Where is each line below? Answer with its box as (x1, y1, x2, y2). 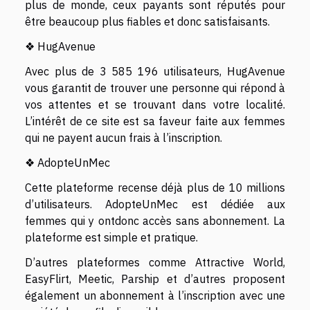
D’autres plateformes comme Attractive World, (25, 255, 285, 269)
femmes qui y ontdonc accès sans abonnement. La (25, 214, 285, 228)
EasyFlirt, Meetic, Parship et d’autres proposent (25, 272, 285, 286)
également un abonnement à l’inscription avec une (25, 289, 285, 302)
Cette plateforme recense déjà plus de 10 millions (25, 181, 285, 194)
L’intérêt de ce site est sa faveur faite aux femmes (25, 114, 285, 128)
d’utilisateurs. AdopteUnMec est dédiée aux (25, 197, 285, 211)
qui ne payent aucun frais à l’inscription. (25, 131, 225, 145)
